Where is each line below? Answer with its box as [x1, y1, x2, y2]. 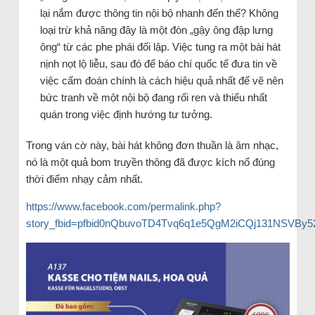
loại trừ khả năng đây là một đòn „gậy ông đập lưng [39, 23, 273, 36]
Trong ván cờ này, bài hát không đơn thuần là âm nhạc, [25, 139, 278, 151]
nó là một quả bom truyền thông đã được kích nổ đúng [25, 155, 275, 168]
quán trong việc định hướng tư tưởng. [39, 108, 212, 120]
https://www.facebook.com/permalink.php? [25, 200, 221, 212]
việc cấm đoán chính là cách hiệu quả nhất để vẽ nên [39, 74, 283, 86]
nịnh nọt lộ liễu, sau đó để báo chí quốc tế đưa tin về [39, 57, 277, 70]
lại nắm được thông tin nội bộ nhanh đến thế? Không [39, 6, 278, 19]
